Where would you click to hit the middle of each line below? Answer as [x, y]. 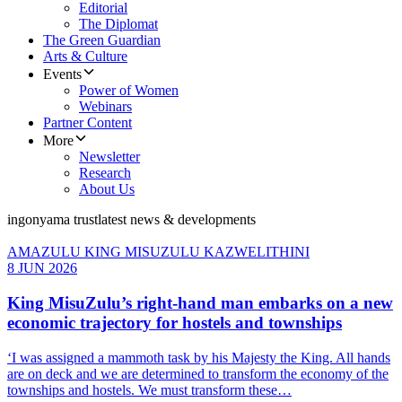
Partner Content [87, 123]
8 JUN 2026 [42, 268]
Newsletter [109, 157]
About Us [107, 189]
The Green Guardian [102, 40]
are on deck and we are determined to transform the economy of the [198, 373]
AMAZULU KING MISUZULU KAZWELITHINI [158, 252]
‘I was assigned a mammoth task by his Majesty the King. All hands [199, 357]
